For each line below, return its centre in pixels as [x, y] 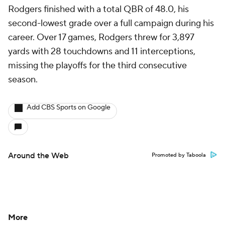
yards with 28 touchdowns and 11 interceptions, [102, 51]
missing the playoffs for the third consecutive [97, 66]
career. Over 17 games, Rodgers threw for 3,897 [101, 37]
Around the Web [38, 156]
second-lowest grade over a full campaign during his [111, 23]
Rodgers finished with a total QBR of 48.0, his [98, 9]
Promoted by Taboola [179, 155]
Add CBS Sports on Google [69, 107]
